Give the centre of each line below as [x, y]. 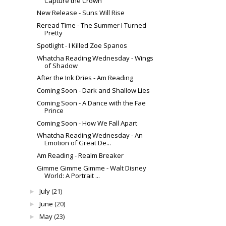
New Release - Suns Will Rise [81, 13]
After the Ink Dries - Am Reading [85, 78]
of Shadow [61, 65]
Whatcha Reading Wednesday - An [90, 135]
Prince [54, 110]
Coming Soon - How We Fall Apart [87, 123]
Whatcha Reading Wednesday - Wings [95, 58]
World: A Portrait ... [72, 175]
